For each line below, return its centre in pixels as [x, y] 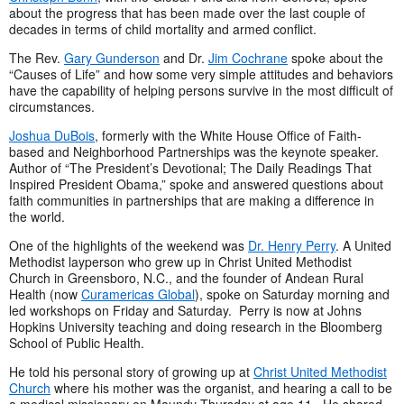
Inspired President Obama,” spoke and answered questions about [196, 184]
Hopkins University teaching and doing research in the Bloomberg [196, 327]
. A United [363, 246]
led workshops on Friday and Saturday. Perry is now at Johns [185, 311]
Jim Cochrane [248, 58]
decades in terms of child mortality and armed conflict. [165, 29]
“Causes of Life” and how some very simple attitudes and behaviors [201, 74]
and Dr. [184, 58]
